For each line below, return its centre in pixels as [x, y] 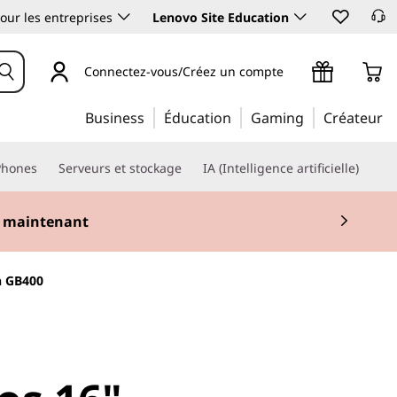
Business [115, 118]
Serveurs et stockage [120, 168]
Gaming [277, 118]
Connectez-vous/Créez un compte [184, 71]
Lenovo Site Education [221, 17]
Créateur [353, 118]
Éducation [198, 118]
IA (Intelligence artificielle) [281, 168]
